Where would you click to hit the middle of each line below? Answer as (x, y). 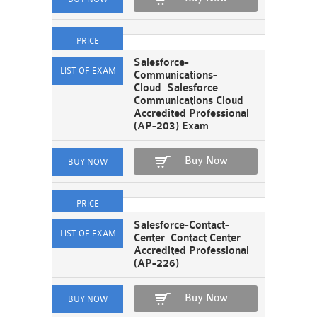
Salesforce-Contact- (181, 225)
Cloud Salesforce (176, 88)
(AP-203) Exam (171, 126)
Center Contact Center (187, 238)
